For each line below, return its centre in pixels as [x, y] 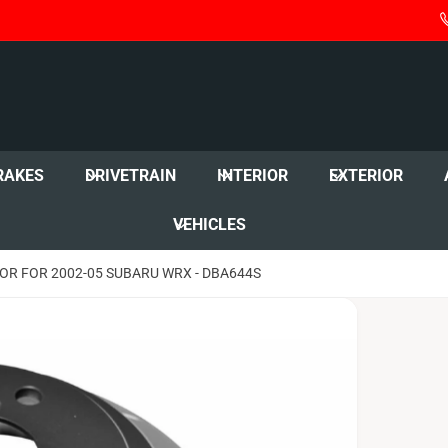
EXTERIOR [366, 175]
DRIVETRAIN [131, 175]
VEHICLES [210, 225]
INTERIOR [253, 175]
